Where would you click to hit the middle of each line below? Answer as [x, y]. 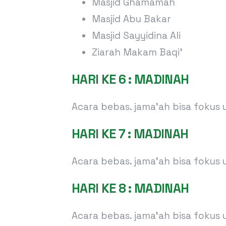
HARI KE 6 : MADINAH [130, 79]
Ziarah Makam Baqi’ [137, 52]
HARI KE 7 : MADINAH [130, 133]
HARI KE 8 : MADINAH [130, 188]
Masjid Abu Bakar [131, 19]
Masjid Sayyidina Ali [136, 35]
